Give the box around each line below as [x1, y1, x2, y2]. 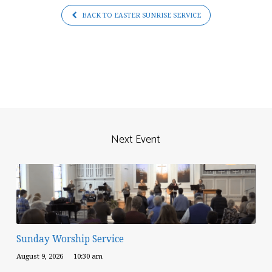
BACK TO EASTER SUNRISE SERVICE [80, 12, 201, 20]
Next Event [111, 130, 161, 149]
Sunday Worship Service [16, 233, 124, 245]
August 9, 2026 [16, 252, 63, 261]
